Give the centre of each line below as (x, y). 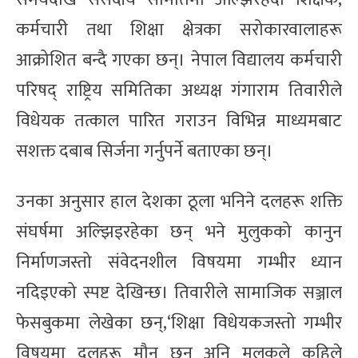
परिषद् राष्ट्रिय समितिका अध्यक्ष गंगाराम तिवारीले (179, 90)
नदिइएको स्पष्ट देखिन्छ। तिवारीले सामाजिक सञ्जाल (179, 292)
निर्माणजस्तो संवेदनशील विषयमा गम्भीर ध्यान (179, 262)
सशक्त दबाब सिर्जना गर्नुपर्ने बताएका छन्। (145, 151)
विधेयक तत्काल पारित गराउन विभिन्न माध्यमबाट (179, 121)
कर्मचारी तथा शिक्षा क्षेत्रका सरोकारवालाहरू (179, 30)
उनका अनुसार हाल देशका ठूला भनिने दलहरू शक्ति (179, 201)
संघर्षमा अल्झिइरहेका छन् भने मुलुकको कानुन (179, 232)
